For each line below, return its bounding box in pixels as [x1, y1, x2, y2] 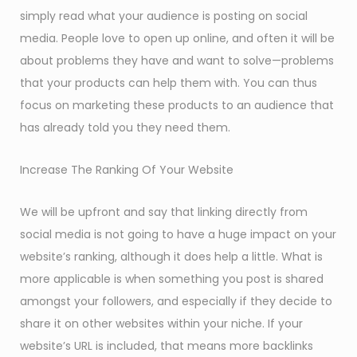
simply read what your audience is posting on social [20, 7, 308, 24]
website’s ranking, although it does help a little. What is [20, 248, 323, 265]
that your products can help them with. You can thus [20, 74, 317, 91]
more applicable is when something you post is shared [20, 270, 324, 287]
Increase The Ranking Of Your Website [20, 161, 233, 178]
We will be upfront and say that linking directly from [20, 203, 308, 220]
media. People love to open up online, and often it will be [20, 29, 335, 46]
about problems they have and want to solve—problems [20, 52, 334, 69]
